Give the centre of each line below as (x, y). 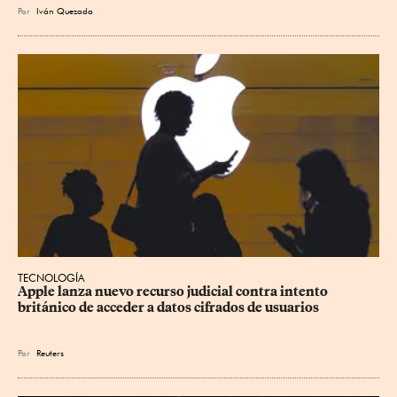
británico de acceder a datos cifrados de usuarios (168, 307)
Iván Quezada (65, 10)
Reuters (50, 352)
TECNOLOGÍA (51, 277)
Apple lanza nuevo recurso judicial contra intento (174, 291)
